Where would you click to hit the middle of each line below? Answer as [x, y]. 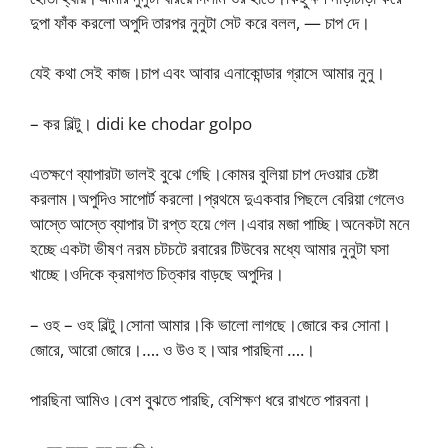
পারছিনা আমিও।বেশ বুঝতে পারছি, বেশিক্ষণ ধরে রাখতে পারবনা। [200, 399]
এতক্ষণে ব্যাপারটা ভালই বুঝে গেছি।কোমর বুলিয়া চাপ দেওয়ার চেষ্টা [204, 173]
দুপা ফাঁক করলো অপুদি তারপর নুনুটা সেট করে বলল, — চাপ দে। [200, 22]
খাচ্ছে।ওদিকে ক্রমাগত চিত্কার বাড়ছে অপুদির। [157, 273]
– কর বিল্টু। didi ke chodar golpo [141, 123]
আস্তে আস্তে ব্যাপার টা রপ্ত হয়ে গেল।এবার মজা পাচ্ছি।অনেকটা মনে [220, 223]
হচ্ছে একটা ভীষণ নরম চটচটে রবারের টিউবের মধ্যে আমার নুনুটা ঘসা [209, 248]
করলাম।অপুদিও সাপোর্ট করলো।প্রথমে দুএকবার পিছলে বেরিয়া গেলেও [217, 198]
